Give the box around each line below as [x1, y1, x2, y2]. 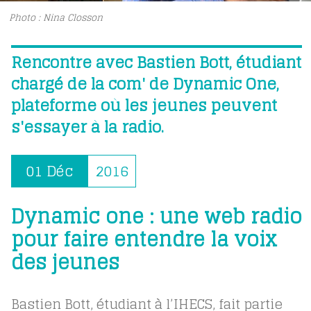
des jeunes [10, 245, 119, 280]
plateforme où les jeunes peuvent [10, 92, 277, 119]
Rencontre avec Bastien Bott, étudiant [10, 49, 301, 76]
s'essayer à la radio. [10, 113, 164, 141]
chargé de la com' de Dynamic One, [10, 70, 279, 98]
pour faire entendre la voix [10, 222, 277, 257]
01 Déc [25, 158, 73, 184]
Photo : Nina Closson [9, 10, 103, 26]
